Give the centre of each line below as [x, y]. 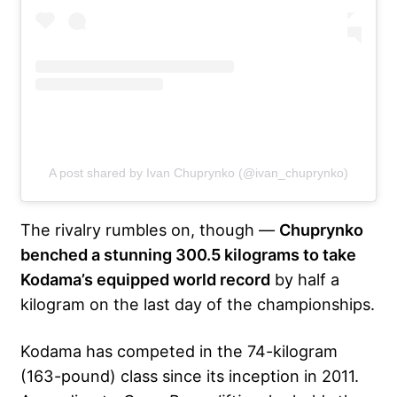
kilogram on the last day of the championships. [198, 304]
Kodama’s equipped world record [145, 279]
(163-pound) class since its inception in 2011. [190, 375]
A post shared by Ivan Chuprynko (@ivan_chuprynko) [198, 172]
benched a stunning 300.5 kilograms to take [188, 254]
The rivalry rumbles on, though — [150, 229]
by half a [305, 279]
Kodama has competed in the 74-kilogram [179, 350]
